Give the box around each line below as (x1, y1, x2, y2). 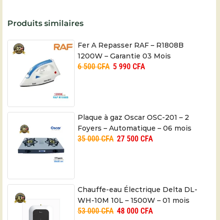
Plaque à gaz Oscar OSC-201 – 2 (77, 112, 189, 122)
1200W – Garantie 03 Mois (77, 51, 171, 60)
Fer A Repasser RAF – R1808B (77, 40, 184, 50)
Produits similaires (7, 18, 83, 28)
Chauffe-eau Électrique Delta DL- (77, 185, 197, 194)
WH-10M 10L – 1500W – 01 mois (77, 195, 190, 205)
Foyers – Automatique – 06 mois (77, 123, 192, 133)
